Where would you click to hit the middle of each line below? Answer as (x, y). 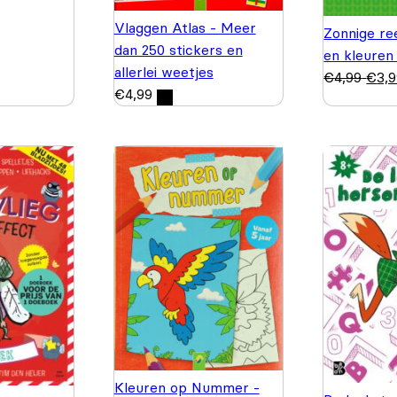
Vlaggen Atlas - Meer (185, 27)
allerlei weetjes (163, 71)
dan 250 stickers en (178, 49)
